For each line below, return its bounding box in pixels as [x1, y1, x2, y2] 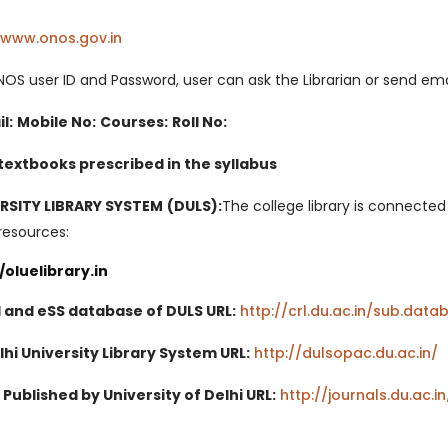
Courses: [99, 112, 168, 133]
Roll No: [171, 112, 227, 133]
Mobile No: [16, 112, 96, 133]
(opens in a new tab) [121, 28, 276, 49]
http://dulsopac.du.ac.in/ [249, 343, 438, 364]
